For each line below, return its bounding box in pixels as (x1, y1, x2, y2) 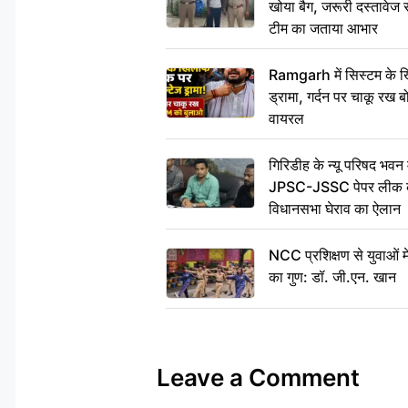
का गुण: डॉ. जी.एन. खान (269, 268, 396, 287)
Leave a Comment (157, 363, 360, 393)
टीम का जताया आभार (269, 19, 378, 38)
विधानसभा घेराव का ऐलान (269, 199, 401, 219)
